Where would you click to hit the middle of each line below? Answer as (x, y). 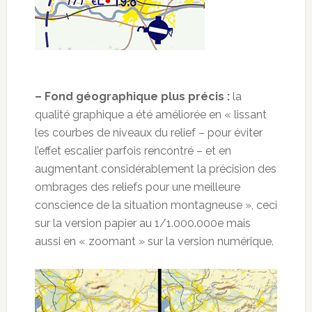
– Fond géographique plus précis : (132, 97)
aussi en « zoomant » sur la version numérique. (154, 242)
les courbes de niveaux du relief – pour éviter (148, 133)
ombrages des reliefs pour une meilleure (137, 187)
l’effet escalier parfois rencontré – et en (133, 151)
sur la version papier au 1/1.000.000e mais (142, 224)
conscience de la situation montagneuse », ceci (156, 205)
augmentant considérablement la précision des (155, 169)
